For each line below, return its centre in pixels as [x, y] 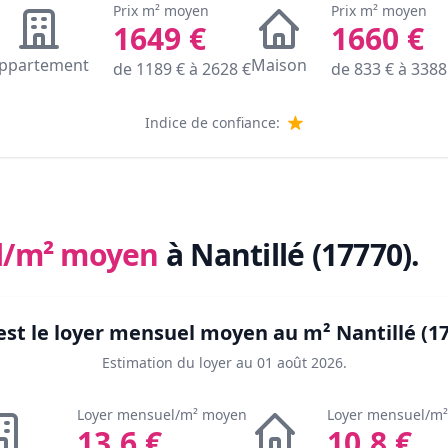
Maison [279, 65]
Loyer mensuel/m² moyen [161, 415]
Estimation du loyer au [177, 363]
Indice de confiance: [212, 123]
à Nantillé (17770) [288, 255]
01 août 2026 [299, 363]
